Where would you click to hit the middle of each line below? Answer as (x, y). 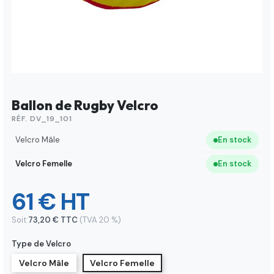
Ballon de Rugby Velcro (85, 106)
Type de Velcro (41, 244)
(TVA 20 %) (100, 220)
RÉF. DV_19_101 (42, 119)
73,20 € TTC (54, 220)
